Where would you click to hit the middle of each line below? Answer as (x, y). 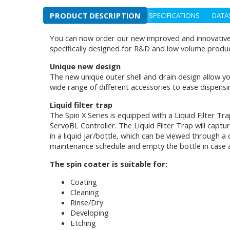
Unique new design (85, 66)
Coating (84, 182)
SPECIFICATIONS (174, 15)
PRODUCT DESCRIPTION (95, 15)
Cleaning (85, 192)
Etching (83, 223)
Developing (90, 213)
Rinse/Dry (87, 202)
